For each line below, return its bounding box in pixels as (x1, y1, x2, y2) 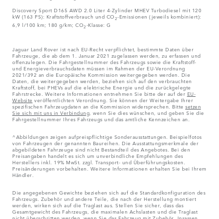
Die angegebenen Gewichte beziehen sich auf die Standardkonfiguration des (12, 188, 205, 197)
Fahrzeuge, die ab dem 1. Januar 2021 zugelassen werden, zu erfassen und (12, 51, 201, 60)
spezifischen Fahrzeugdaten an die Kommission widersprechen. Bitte (12, 102, 185, 110)
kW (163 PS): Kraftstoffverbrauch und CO (12, 12, 115, 21)
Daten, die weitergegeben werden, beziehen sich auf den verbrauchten (12, 77, 192, 85)
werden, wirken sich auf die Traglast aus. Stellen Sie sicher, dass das (12, 201, 183, 209)
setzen (185, 102, 201, 110)
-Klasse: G (86, 21, 111, 29)
